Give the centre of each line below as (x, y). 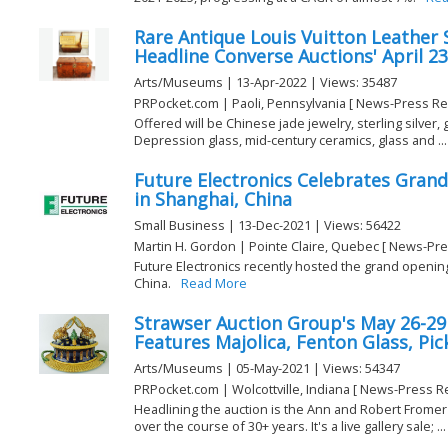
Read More (213, 282)
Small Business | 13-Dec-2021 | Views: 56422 (267, 225)
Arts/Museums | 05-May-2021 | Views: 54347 (267, 368)
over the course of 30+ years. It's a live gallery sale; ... (290, 425)
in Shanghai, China (213, 199)
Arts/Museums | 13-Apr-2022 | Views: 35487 (265, 82)
